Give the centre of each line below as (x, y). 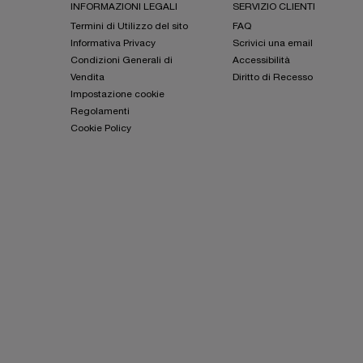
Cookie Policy (101, 129)
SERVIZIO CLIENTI (274, 7)
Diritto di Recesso (273, 78)
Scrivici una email (273, 44)
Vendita (88, 78)
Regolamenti (100, 112)
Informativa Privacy (113, 44)
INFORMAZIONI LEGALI (124, 7)
